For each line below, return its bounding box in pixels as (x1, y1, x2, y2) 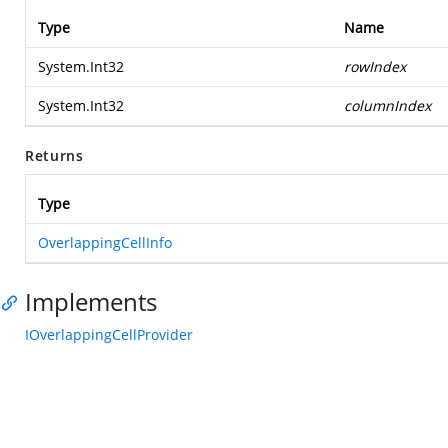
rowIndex (344, 57, 406, 76)
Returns (25, 146, 84, 165)
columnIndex (344, 96, 431, 115)
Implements (25, 285, 157, 318)
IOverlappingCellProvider (25, 325, 193, 344)
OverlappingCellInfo (38, 233, 172, 252)
